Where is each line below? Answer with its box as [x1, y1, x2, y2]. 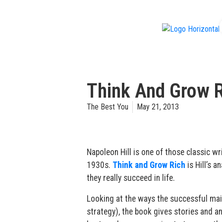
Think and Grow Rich [112, 160, 187, 170]
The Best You [86, 102, 128, 111]
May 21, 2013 [136, 102, 179, 111]
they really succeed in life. [86, 173, 175, 183]
